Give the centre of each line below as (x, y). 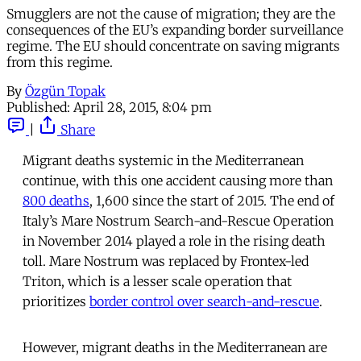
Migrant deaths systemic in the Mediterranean (163, 160)
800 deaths (56, 200)
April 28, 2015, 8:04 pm (143, 107)
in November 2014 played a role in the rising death (174, 241)
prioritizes (56, 301)
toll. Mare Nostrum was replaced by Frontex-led (166, 261)
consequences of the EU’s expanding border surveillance (175, 29)
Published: (38, 107)
